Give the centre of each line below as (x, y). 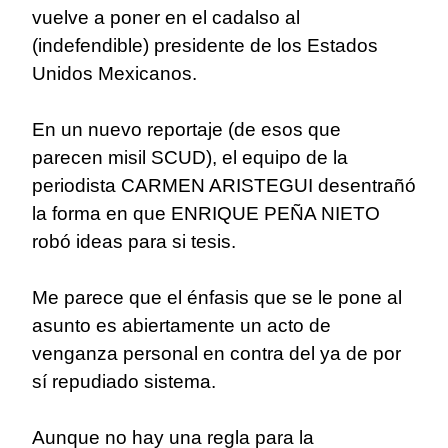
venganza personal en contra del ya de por (216, 354)
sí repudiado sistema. (124, 382)
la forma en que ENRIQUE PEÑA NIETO (206, 214)
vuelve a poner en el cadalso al (166, 18)
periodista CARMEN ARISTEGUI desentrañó (224, 186)
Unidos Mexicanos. (114, 74)
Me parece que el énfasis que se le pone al (217, 298)
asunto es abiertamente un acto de (181, 326)
